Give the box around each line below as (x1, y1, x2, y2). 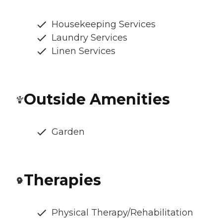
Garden (52, 126, 85, 138)
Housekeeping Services (52, 19, 156, 30)
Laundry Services (52, 32, 127, 44)
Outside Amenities (24, 90, 170, 109)
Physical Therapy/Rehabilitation (52, 207, 193, 219)
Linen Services (52, 46, 115, 57)
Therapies (24, 171, 101, 190)
